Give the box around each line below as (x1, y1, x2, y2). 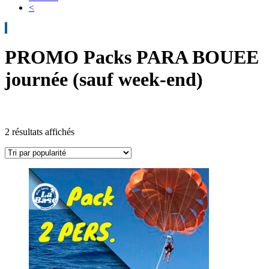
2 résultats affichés (5, 127, 74, 138)
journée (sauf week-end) (5, 68, 203, 91)
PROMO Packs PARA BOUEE (5, 46, 259, 68)
